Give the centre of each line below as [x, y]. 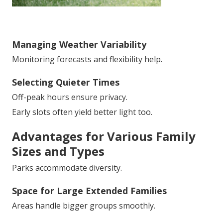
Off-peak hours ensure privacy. [70, 97]
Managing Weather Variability [79, 45]
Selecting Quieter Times [66, 82]
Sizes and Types [58, 151]
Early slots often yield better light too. [82, 112]
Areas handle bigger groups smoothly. [84, 206]
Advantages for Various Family [104, 136]
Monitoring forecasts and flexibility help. [87, 59]
